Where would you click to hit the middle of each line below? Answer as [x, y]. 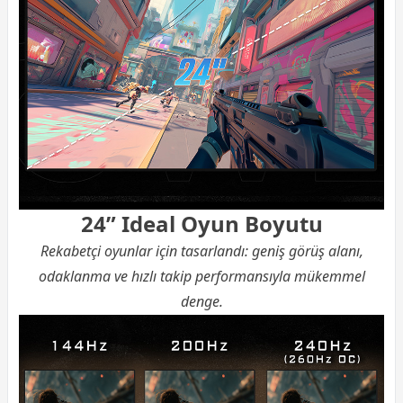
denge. [201, 302]
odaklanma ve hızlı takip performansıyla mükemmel [201, 277]
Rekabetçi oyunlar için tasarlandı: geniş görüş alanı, [201, 251]
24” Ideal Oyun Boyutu [201, 224]
